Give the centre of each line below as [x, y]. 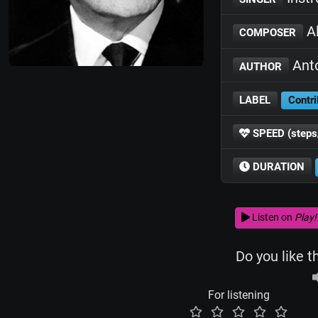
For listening [238, 295]
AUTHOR [261, 66]
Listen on [272, 218]
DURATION [278, 167]
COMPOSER [268, 33]
